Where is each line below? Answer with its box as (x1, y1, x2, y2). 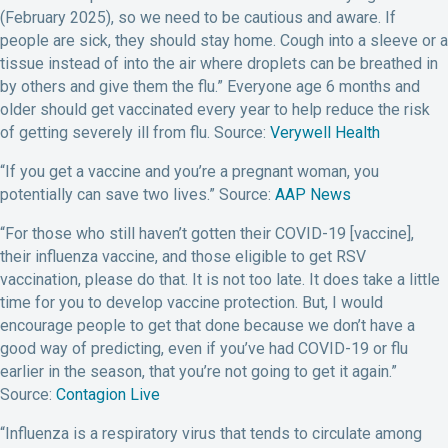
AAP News (271, 185, 351, 205)
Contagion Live (56, 385, 160, 405)
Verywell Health (270, 123, 380, 143)
